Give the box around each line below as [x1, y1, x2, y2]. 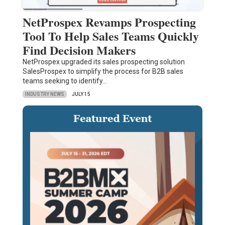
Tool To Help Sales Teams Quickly [22, 27, 199, 45]
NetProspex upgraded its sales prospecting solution [22, 58, 185, 66]
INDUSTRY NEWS [25, 91, 64, 97]
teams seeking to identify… [22, 77, 107, 85]
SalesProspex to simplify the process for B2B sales [22, 67, 183, 76]
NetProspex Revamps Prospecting [22, 13, 196, 31]
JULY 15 [71, 91, 90, 97]
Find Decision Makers [22, 41, 136, 59]
